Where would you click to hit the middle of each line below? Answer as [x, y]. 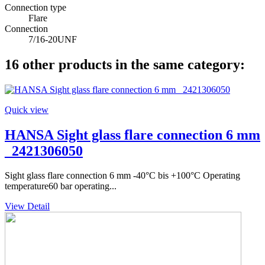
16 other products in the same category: [125, 64]
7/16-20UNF [53, 39]
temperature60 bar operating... [61, 186]
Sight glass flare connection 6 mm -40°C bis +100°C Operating [122, 176]
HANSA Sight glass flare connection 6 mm [132, 135]
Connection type [35, 7]
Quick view [27, 109]
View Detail [27, 206]
